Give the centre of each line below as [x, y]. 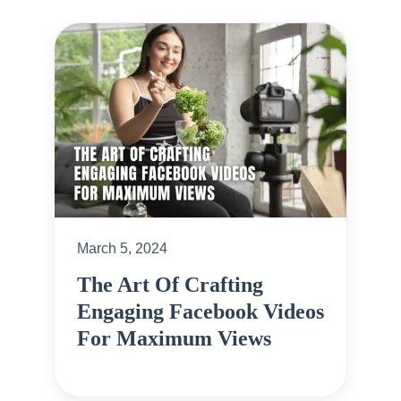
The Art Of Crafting [170, 285]
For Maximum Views [174, 339]
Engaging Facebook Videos [200, 312]
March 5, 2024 [122, 249]
